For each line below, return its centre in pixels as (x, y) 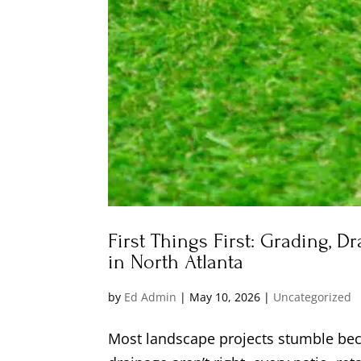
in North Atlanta (176, 262)
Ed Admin (151, 297)
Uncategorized (313, 297)
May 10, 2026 (225, 297)
